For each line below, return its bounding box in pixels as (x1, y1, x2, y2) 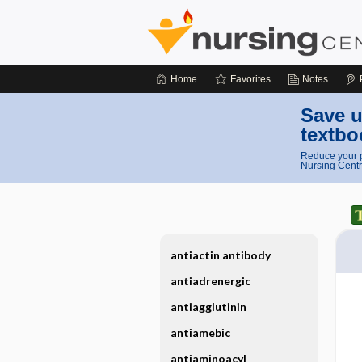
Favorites (230, 74, 271, 85)
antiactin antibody (170, 248, 271, 262)
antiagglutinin (170, 300, 246, 314)
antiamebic (170, 326, 230, 339)
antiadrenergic (170, 274, 250, 288)
